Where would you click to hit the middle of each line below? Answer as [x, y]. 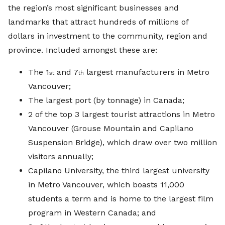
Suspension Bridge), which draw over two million [123, 143]
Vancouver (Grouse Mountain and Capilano [111, 129]
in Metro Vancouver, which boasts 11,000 [106, 185]
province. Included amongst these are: [83, 50]
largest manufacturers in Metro [147, 72]
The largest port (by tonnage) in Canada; [106, 100]
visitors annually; [61, 157]
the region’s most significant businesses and [93, 8]
